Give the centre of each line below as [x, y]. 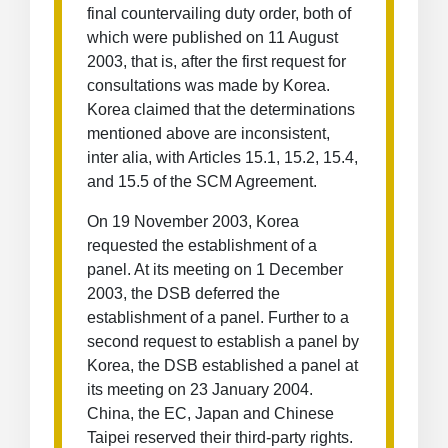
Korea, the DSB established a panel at [222, 365]
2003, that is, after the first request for [216, 61]
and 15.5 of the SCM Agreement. [202, 181]
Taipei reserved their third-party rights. [220, 437]
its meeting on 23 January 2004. [200, 389]
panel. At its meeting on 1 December [215, 269]
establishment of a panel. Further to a [218, 317]
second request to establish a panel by [223, 341]
